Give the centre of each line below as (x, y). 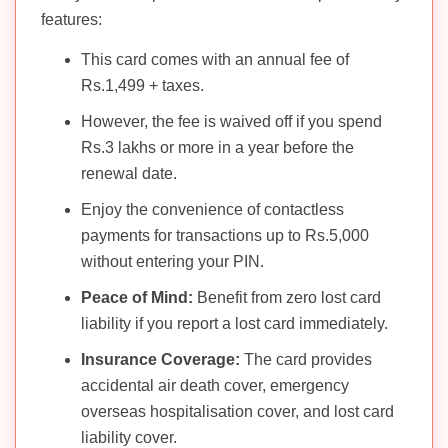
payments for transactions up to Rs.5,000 (225, 235)
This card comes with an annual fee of (215, 59)
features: (71, 19)
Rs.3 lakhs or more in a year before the (217, 147)
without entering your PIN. (172, 261)
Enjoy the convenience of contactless (212, 209)
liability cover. (129, 437)
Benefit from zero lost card (287, 297)
